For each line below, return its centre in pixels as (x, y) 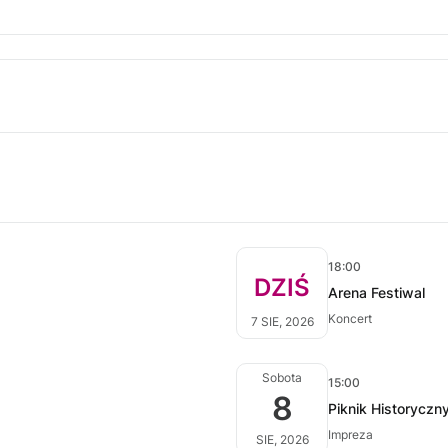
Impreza (350, 434)
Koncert (350, 318)
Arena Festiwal (376, 292)
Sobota (282, 377)
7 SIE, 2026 (282, 321)
